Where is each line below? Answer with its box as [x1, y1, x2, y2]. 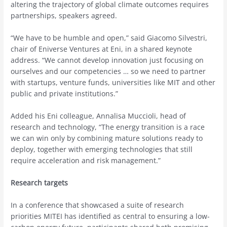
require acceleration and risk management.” [11, 155, 161, 165]
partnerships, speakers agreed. [11, 11, 118, 21]
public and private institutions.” [11, 88, 121, 98]
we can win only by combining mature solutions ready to [11, 133, 203, 143]
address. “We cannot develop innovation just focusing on [11, 55, 204, 65]
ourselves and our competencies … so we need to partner [11, 66, 206, 76]
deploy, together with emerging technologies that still [11, 144, 193, 154]
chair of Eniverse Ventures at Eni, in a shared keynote [11, 44, 193, 54]
